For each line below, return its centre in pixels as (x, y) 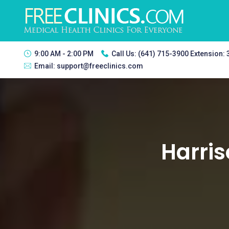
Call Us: (125, 54)
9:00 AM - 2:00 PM (64, 54)
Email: (45, 66)
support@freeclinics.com (100, 66)
